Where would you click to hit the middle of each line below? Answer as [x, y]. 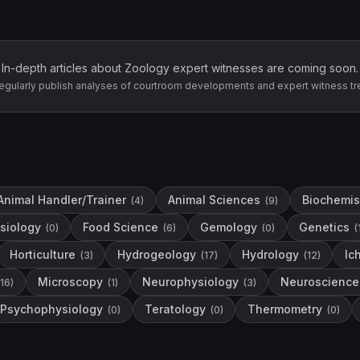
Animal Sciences [214, 200]
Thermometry [285, 309]
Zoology [147, 68]
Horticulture [43, 254]
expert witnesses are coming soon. [264, 68]
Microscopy [70, 282]
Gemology [229, 227]
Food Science [121, 227]
